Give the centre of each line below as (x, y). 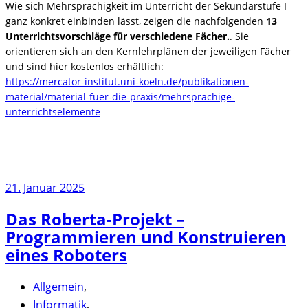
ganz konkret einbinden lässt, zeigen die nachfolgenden (136, 21)
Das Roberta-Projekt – (95, 219)
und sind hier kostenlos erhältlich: (85, 67)
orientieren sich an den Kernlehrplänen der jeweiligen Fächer (148, 52)
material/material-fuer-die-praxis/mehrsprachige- (120, 97)
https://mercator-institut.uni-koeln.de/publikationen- (127, 82)
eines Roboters (66, 255)
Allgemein (58, 286)
